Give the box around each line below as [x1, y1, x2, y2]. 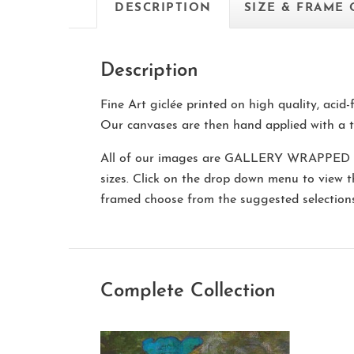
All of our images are [100, 153, 224, 165]
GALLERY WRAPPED [224, 153, 350, 165]
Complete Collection [100, 282, 276, 301]
